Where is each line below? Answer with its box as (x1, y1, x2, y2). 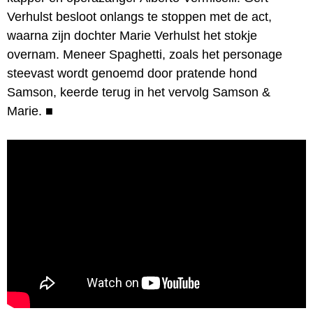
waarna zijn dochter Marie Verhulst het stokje (7, 28, 257, 43)
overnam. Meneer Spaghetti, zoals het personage (7, 47, 282, 61)
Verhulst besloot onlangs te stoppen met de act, (7, 9, 272, 24)
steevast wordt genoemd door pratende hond (7, 66, 257, 80)
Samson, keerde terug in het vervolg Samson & (7, 85, 270, 99)
